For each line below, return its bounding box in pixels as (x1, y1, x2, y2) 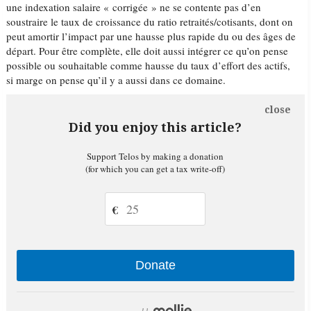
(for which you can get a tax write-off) (85, 162, 226, 175)
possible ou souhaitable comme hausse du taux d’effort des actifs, (6, 58, 291, 72)
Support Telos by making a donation (87, 150, 224, 162)
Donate (135, 258, 176, 272)
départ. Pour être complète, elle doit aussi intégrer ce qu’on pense (6, 44, 289, 58)
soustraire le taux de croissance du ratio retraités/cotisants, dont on (6, 15, 294, 28)
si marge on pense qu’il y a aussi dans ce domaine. (6, 73, 226, 87)
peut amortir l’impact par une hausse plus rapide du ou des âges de (6, 29, 296, 43)
